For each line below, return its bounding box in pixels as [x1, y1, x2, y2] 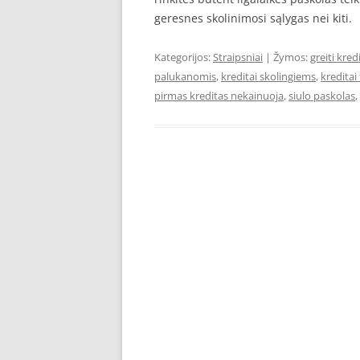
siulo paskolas [288, 88, 355, 103]
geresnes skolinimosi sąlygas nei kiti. [154, 10, 352, 26]
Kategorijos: [154, 50, 213, 64]
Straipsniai [213, 50, 263, 64]
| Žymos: [263, 50, 310, 64]
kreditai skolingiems [221, 69, 316, 84]
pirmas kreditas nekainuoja [154, 88, 284, 103]
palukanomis [154, 69, 216, 84]
